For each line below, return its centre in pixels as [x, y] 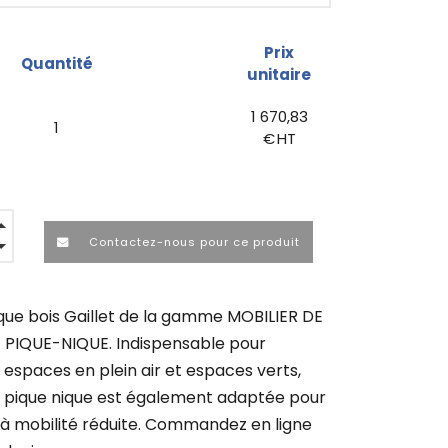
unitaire [279, 74]
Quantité [56, 63]
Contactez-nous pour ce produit [193, 241]
